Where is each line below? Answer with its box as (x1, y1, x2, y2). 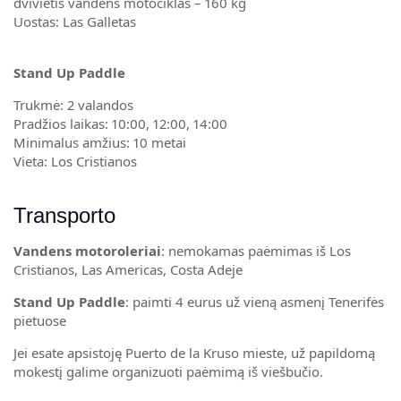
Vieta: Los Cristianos (13, 152, 137, 170)
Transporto (13, 203, 115, 227)
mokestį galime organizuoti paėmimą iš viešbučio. (13, 363, 323, 380)
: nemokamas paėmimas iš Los (161, 242, 351, 260)
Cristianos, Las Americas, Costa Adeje (13, 260, 243, 278)
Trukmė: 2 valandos (13, 96, 133, 114)
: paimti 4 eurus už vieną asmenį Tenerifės (125, 293, 384, 311)
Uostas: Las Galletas (13, 13, 136, 30)
